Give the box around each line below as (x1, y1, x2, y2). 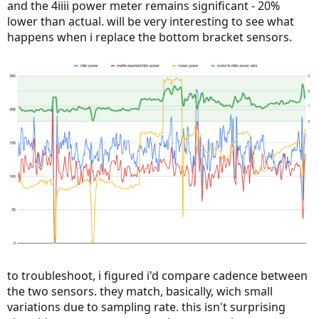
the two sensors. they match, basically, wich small (7, 283, 273, 299)
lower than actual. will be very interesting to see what (7, 14, 294, 30)
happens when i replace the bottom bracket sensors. (7, 29, 292, 46)
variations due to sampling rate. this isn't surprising (7, 298, 286, 315)
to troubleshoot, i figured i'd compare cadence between (7, 267, 308, 283)
